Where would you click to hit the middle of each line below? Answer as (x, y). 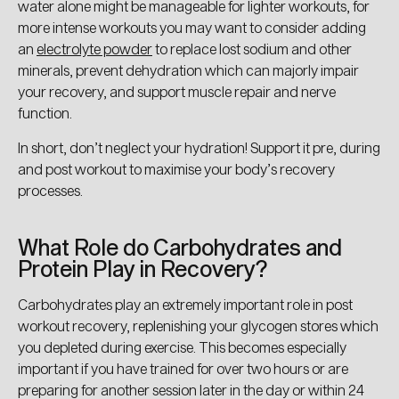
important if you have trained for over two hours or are (183, 368)
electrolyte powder (94, 48)
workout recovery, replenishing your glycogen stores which (198, 325)
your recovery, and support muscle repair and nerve (177, 91)
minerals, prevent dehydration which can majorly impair (188, 69)
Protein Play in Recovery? (143, 268)
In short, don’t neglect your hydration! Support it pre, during (199, 147)
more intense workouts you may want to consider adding (192, 27)
